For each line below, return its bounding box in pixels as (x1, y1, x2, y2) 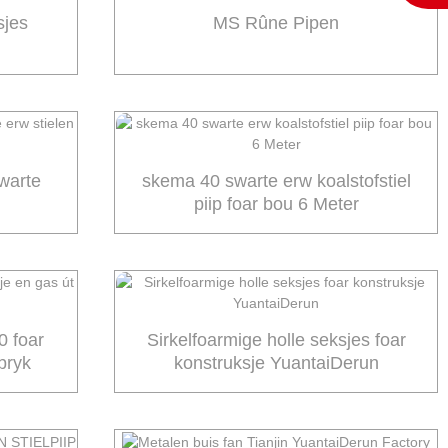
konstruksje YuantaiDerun (173, 353, 379, 374)
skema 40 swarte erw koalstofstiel (141, 171, 411, 192)
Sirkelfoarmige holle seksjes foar (146, 330, 406, 351)
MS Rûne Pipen (213, 12, 340, 33)
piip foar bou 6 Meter (193, 194, 359, 215)
